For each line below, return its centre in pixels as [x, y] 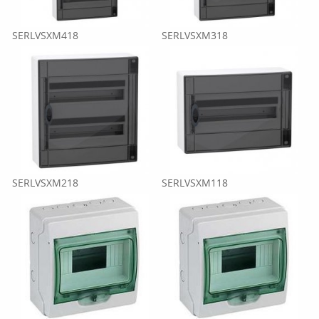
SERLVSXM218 [46, 183]
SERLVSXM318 [194, 35]
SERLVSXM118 [194, 183]
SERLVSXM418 [46, 35]
